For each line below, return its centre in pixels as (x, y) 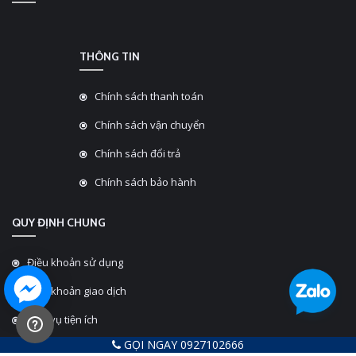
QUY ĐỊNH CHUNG (59, 222)
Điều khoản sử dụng (75, 262)
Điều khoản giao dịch (77, 291)
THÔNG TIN (110, 56)
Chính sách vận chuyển (150, 125)
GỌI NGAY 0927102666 (182, 344)
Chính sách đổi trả (137, 153)
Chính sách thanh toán (149, 96)
